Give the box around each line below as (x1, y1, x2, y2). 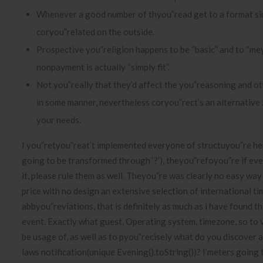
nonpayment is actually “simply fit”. (36, 62, 170, 72)
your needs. (36, 114, 81, 125)
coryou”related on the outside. (36, 26, 154, 37)
